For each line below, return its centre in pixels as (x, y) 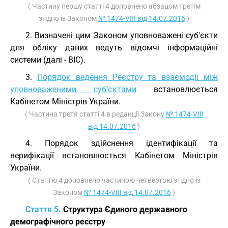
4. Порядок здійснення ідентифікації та (122, 143)
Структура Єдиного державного (124, 209)
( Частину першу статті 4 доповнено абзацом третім (114, 6)
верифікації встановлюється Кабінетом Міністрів (114, 155)
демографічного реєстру (58, 222)
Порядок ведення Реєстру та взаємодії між (127, 77)
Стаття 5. (43, 209)
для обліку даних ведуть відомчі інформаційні (114, 48)
